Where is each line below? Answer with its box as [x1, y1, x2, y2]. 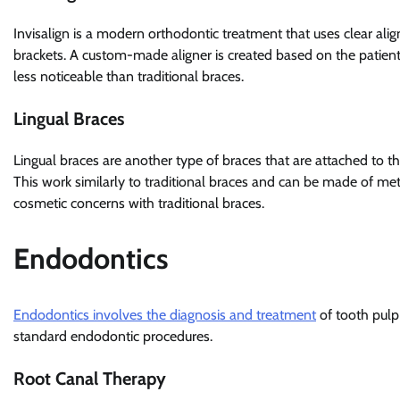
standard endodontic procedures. [13, 327, 212, 345]
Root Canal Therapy [13, 367, 166, 389]
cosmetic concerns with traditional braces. [13, 194, 264, 212]
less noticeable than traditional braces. [13, 67, 244, 85]
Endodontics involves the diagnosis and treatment [13, 305, 316, 323]
